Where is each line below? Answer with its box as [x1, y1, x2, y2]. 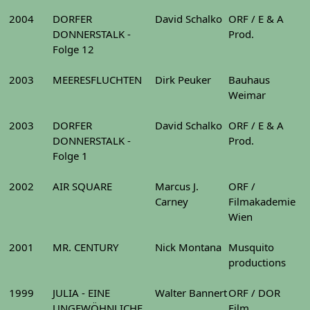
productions [228, 255, 286, 269]
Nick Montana [155, 240, 221, 254]
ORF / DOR [228, 286, 280, 300]
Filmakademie [228, 194, 295, 208]
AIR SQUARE [53, 179, 112, 193]
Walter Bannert [155, 286, 227, 300]
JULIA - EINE [53, 286, 110, 300]
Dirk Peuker [155, 73, 211, 86]
